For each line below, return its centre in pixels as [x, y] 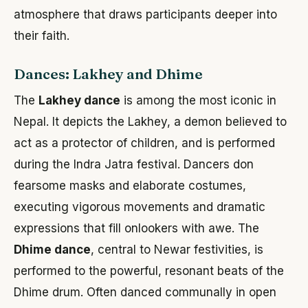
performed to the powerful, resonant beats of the [149, 271]
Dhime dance [52, 250]
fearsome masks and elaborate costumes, [130, 186]
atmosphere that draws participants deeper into [145, 15]
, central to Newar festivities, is [177, 250]
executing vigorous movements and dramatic [140, 207]
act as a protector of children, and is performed [144, 143]
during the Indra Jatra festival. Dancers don [134, 165]
